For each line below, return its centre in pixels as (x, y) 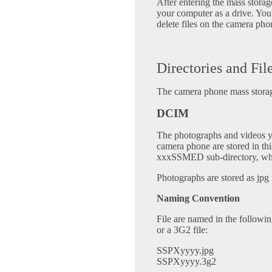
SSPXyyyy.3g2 (186, 262)
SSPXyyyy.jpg (185, 251)
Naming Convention (198, 199)
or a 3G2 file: (182, 230)
